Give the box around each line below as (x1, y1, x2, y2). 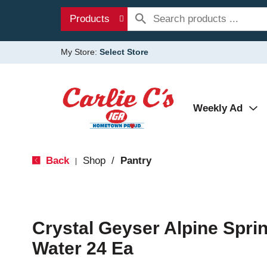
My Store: (61, 47, 100, 57)
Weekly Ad (193, 103, 243, 114)
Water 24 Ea (32, 238, 133, 258)
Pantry (120, 155, 151, 166)
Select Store (100, 47, 148, 57)
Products (70, 13, 110, 24)
